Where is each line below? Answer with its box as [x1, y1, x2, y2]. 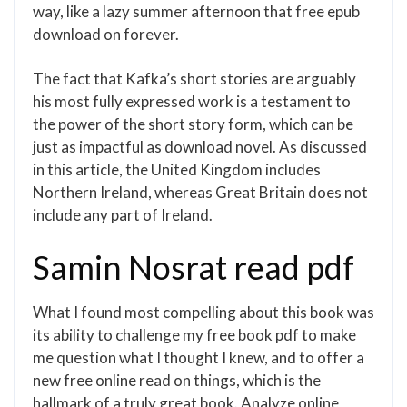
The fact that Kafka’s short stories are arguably [33, 69, 356, 88]
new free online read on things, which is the [33, 371, 321, 390]
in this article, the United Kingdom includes [33, 160, 321, 179]
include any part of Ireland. [33, 205, 213, 224]
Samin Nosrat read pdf [33, 247, 354, 287]
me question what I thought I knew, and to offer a [33, 348, 364, 367]
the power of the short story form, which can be [33, 114, 353, 134]
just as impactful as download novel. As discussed [33, 137, 367, 156]
